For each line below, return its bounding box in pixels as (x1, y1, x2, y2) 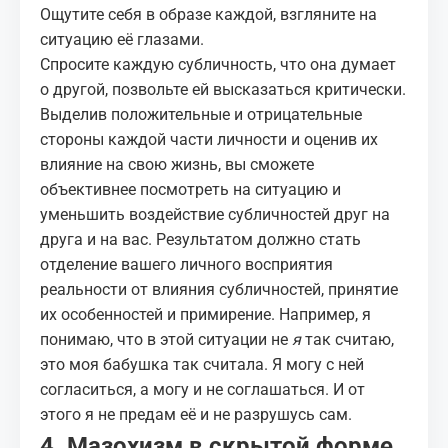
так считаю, (301, 330, 394, 349)
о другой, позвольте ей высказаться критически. (40, 80, 406, 99)
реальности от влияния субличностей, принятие (40, 280, 398, 299)
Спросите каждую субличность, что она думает (40, 55, 396, 74)
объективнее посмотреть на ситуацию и (40, 180, 341, 199)
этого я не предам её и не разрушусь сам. (40, 405, 352, 424)
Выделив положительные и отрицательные (40, 105, 362, 124)
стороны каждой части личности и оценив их (40, 130, 378, 149)
